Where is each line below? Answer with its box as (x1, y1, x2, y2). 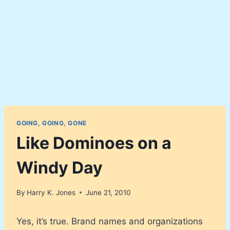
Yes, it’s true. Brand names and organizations (16, 216, 203, 226)
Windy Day (16, 157, 103, 178)
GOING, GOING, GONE (16, 119, 87, 127)
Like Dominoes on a (16, 132, 171, 153)
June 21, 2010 (86, 188, 131, 197)
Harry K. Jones (27, 188, 76, 197)
